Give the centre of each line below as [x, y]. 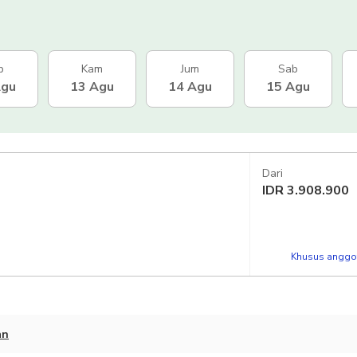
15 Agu [288, 86]
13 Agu [92, 86]
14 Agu [190, 86]
